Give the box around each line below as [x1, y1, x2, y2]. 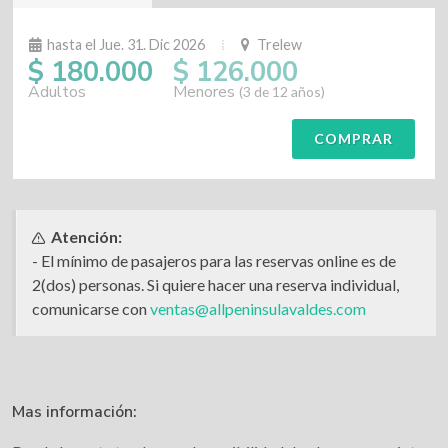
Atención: [51, 227, 122, 246]
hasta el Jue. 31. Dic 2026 [47, 36, 205, 53]
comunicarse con [32, 299, 150, 318]
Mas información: [12, 401, 137, 423]
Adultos [28, 81, 86, 103]
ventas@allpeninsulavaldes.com [150, 299, 366, 318]
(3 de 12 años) [239, 83, 325, 100]
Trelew [254, 36, 302, 53]
